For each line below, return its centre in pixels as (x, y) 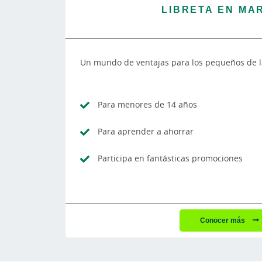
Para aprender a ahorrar (146, 131)
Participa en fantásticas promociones (170, 158)
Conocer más (223, 220)
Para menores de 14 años (147, 104)
